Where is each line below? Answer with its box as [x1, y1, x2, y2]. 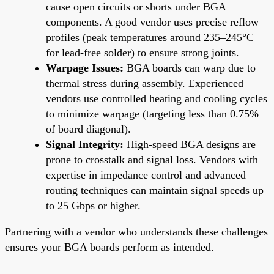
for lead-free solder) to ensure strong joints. [46, 46, 239, 59]
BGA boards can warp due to [124, 61, 256, 74]
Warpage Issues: [46, 61, 124, 74]
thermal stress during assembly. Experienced [46, 76, 243, 89]
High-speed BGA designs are [124, 138, 256, 150]
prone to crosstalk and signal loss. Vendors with [46, 153, 258, 166]
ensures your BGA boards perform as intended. [5, 240, 214, 253]
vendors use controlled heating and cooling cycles [46, 92, 267, 105]
